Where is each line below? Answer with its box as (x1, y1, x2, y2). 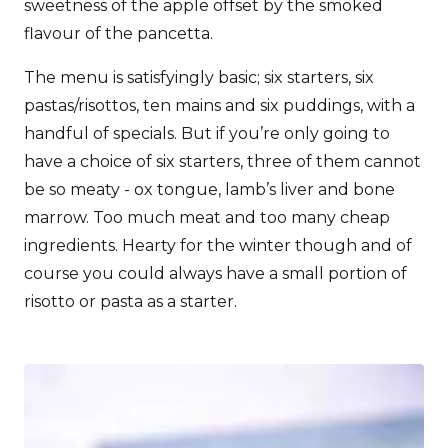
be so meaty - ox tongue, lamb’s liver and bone (24, 180, 395, 200)
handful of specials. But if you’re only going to (24, 124, 390, 144)
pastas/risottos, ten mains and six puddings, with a (24, 96, 415, 116)
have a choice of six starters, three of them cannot (24, 152, 421, 172)
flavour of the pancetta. (24, 24, 213, 44)
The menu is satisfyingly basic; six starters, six (24, 68, 374, 88)
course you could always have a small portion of (24, 264, 407, 284)
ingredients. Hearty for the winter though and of (24, 236, 412, 256)
